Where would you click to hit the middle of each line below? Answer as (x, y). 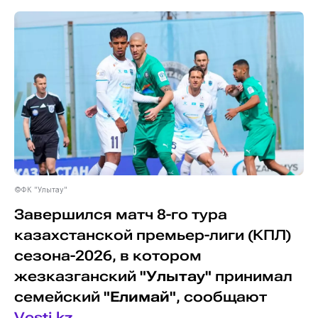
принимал (252, 276)
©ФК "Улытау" (40, 189)
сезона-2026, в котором (108, 256)
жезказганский (77, 276)
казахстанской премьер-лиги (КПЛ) (152, 235)
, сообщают (221, 297)
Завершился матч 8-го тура (120, 214)
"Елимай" (139, 297)
